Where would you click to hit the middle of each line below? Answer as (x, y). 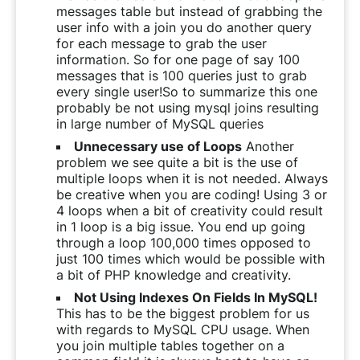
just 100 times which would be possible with (190, 258)
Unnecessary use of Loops (158, 146)
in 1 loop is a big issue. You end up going (181, 226)
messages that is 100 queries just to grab (182, 75)
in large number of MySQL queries (160, 123)
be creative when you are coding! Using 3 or (192, 194)
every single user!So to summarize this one (187, 91)
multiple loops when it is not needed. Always (192, 178)
